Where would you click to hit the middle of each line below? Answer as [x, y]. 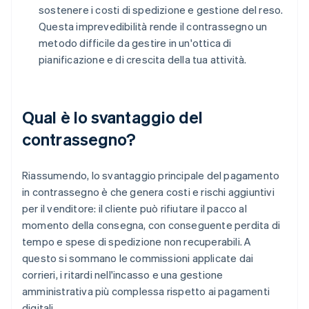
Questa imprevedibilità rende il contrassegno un [153, 27]
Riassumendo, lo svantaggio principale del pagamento [151, 176]
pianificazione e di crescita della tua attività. [143, 60]
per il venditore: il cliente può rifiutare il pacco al [134, 209]
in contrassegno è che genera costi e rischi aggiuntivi [148, 192]
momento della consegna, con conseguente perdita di [151, 225]
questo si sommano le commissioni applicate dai [138, 258]
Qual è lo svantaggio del [113, 117]
